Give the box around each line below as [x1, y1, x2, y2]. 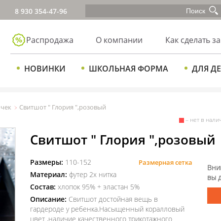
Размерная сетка [139, 158, 193, 167]
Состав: [30, 182, 56, 191]
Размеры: [30, 157, 63, 167]
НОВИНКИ [24, 63, 66, 74]
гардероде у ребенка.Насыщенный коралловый [30, 204, 184, 214]
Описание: [30, 194, 67, 204]
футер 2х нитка [67, 170, 116, 179]
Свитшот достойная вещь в [66, 194, 158, 204]
